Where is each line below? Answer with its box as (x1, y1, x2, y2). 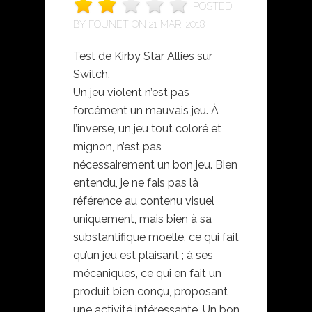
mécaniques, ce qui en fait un (73, 267, 221, 280)
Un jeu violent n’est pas (73, 86, 189, 99)
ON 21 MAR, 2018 (129, 19, 205, 30)
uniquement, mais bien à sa (73, 212, 212, 226)
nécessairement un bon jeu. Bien (73, 158, 237, 171)
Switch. (73, 68, 110, 81)
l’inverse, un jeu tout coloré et (73, 122, 221, 135)
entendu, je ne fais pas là (73, 176, 198, 189)
